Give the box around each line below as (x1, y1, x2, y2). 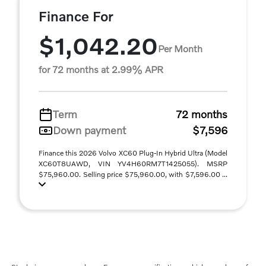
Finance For (39, 8, 113, 24)
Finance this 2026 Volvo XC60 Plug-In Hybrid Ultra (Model (39, 148, 227, 157)
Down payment (53, 123, 126, 137)
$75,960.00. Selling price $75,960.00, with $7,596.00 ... (39, 170, 227, 179)
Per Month (158, 42, 202, 54)
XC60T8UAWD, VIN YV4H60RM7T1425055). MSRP (39, 159, 227, 168)
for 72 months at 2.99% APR (39, 64, 163, 75)
